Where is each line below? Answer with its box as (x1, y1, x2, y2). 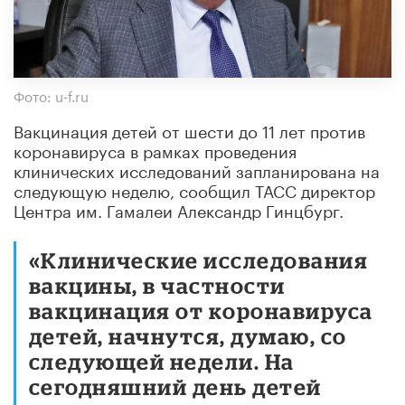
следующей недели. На (29, 348, 295, 373)
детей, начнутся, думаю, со (29, 323, 347, 348)
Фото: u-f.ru (14, 83, 89, 106)
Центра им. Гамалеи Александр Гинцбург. (14, 195, 344, 221)
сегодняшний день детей (29, 373, 322, 399)
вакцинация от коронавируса (29, 297, 373, 323)
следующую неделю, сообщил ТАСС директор (14, 175, 375, 202)
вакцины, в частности (29, 272, 286, 297)
